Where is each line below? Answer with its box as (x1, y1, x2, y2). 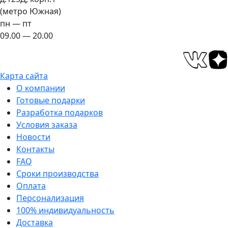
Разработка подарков (16, 107, 103, 118)
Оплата (16, 180, 46, 191)
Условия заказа (16, 119, 77, 130)
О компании (16, 82, 65, 94)
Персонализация (16, 192, 84, 204)
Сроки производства (16, 168, 99, 179)
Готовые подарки (16, 95, 85, 106)
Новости (16, 131, 50, 142)
